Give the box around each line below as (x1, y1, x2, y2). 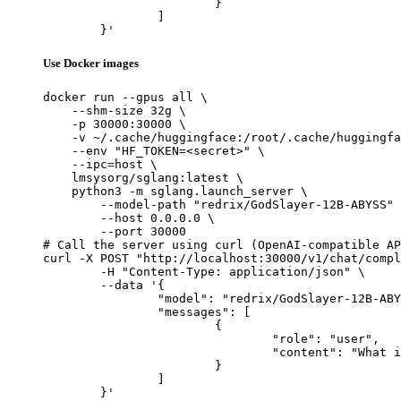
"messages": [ (43, 304, 158, 319)
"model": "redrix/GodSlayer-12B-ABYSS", (43, 291, 158, 305)
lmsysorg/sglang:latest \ (43, 170, 243, 184)
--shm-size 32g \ (43, 103, 186, 117)
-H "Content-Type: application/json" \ (43, 264, 100, 278)
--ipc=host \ (43, 157, 158, 171)
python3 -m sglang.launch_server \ (43, 183, 308, 198)
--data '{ (43, 277, 100, 292)
